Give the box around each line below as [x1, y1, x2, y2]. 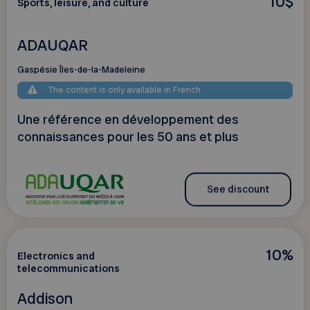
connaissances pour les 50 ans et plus [17, 129, 239, 146]
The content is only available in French [48, 84, 201, 96]
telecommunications [17, 261, 120, 275]
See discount [206, 182, 269, 197]
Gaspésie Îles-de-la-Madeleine [17, 64, 145, 76]
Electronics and [17, 248, 95, 263]
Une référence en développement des [17, 111, 239, 129]
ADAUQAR [17, 35, 88, 55]
